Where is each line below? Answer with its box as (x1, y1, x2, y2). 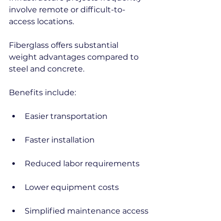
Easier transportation (25, 111, 108, 121)
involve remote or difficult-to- (9, 5, 125, 14)
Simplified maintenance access (25, 206, 148, 216)
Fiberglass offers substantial (9, 40, 120, 50)
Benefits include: (9, 88, 76, 97)
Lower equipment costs (25, 183, 119, 192)
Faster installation (25, 135, 95, 145)
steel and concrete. (9, 64, 84, 74)
